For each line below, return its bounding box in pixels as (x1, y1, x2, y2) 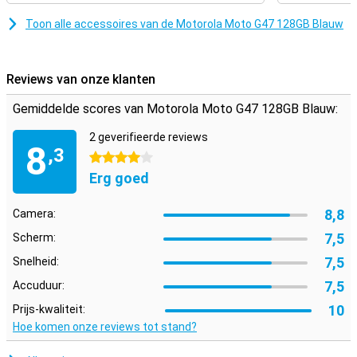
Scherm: (13, 231, 56, 244)
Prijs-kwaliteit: (13, 303, 85, 316)
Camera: (13, 207, 56, 220)
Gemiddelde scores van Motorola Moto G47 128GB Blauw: (13, 101, 338, 116)
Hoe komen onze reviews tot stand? (13, 320, 197, 333)
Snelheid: (13, 255, 59, 268)
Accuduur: (13, 279, 65, 292)
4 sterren (89, 151, 136, 164)
